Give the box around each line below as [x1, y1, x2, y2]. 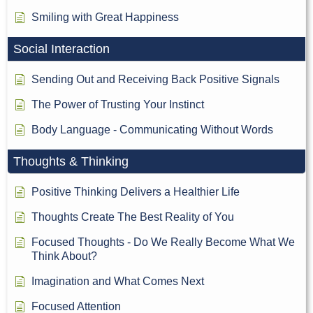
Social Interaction [13, 42, 110, 57]
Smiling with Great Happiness [31, 11, 179, 24]
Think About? [31, 250, 97, 263]
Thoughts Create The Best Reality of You [31, 211, 234, 224]
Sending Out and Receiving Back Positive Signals [31, 73, 279, 86]
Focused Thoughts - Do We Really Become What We [31, 236, 295, 249]
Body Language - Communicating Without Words [31, 124, 273, 136]
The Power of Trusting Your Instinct [31, 99, 204, 111]
